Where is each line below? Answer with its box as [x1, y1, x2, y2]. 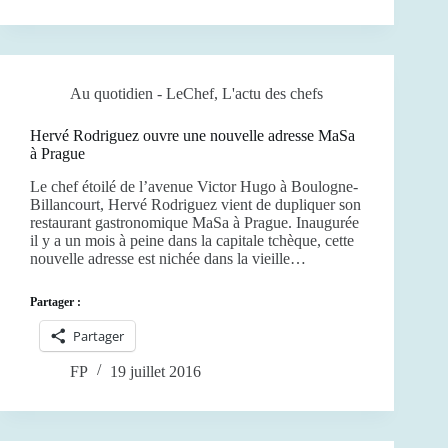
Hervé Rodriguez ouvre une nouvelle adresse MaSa [30, 127, 355, 145]
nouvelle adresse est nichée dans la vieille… [30, 249, 306, 267]
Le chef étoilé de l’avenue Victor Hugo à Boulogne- [30, 177, 358, 195]
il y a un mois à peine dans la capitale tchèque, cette [30, 231, 354, 249]
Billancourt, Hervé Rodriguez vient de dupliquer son [30, 195, 361, 213]
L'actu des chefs [222, 85, 323, 103]
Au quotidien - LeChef [70, 85, 214, 103]
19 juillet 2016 [110, 362, 201, 380]
